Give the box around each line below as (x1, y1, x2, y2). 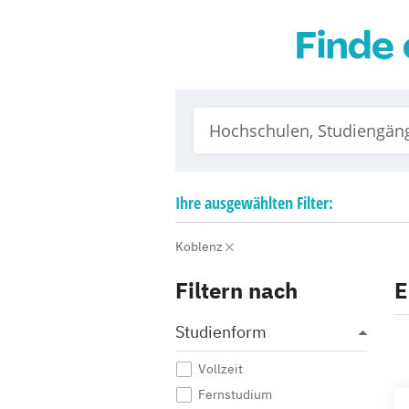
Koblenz (175, 238, 225, 255)
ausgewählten (204, 192, 293, 214)
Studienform (175, 321, 267, 342)
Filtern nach (175, 276, 298, 305)
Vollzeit (198, 361, 243, 377)
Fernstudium (198, 386, 272, 403)
